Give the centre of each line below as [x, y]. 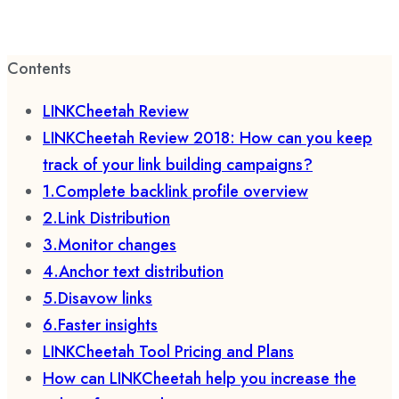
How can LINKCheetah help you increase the [199, 379]
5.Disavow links [98, 298]
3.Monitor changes [110, 245]
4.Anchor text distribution [133, 272]
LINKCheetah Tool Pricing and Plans [168, 352]
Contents [39, 69]
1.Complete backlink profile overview [175, 191]
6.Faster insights [100, 325]
